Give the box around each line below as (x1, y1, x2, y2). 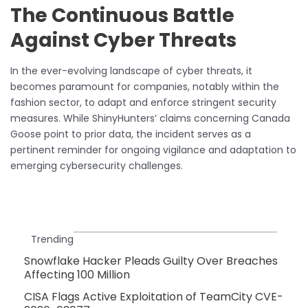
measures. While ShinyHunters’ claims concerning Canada (10, 111, 290, 126)
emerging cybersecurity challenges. (10, 159, 183, 173)
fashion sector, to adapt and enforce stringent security (10, 96, 276, 110)
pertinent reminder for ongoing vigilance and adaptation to (10, 143, 296, 157)
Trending (31, 232, 74, 247)
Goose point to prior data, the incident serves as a (10, 127, 251, 142)
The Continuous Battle (10, 2, 234, 30)
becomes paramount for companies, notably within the (10, 80, 279, 94)
